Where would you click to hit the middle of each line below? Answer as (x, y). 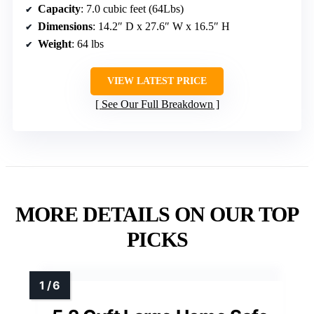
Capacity (59, 8)
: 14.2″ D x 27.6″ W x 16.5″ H (161, 26)
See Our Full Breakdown (157, 104)
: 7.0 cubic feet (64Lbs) (132, 8)
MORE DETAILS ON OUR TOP (157, 214)
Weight (55, 43)
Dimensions (65, 26)
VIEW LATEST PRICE (157, 81)
